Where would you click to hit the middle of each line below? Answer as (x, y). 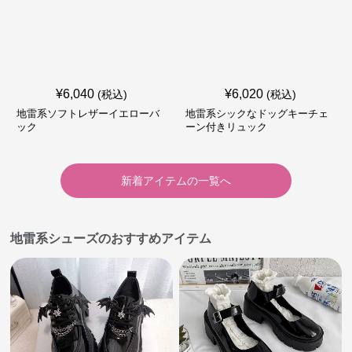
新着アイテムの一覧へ (176, 181)
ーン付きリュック (226, 127)
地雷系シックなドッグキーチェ (257, 114)
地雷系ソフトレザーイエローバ (88, 114)
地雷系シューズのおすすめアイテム (111, 238)
